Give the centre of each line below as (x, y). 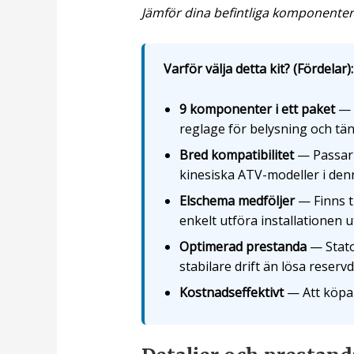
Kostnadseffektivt (231, 292)
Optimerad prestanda (243, 246)
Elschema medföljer (237, 200)
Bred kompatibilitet (236, 154)
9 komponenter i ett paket (257, 109)
